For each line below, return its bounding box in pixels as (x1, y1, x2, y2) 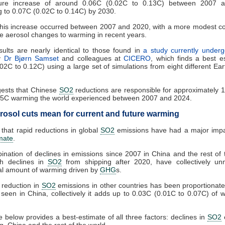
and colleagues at (59, 54, 124, 62)
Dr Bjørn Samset (4, 54, 59, 62)
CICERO (124, 54, 151, 62)
